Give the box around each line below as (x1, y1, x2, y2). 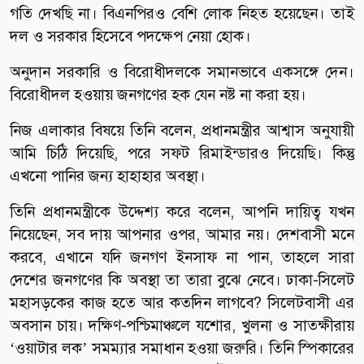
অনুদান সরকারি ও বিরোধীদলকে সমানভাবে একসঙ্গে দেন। (10, 61, 354, 82)
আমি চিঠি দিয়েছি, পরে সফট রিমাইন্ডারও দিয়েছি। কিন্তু (10, 142, 354, 163)
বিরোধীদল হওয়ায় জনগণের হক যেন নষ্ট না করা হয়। (10, 84, 306, 105)
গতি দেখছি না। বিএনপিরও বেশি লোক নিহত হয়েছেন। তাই (10, 2, 354, 24)
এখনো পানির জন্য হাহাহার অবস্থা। (10, 165, 206, 186)
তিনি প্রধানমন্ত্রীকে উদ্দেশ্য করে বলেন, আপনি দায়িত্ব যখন (10, 201, 354, 222)
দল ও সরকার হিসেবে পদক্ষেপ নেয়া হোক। (10, 25, 251, 46)
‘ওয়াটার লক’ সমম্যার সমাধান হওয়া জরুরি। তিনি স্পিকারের (10, 337, 354, 358)
